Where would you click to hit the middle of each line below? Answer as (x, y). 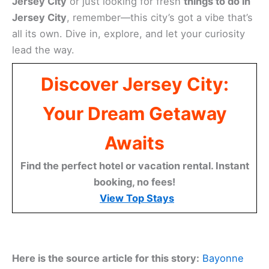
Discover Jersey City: (134, 84)
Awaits (134, 143)
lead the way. (43, 50)
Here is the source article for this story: (106, 258)
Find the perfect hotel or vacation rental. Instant (134, 166)
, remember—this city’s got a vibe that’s (160, 18)
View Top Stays (137, 198)
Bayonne (223, 258)
